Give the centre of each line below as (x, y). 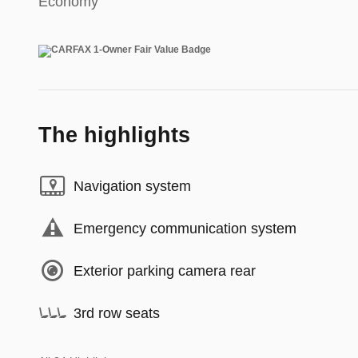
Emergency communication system (185, 228)
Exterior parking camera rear (165, 270)
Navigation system (132, 186)
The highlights (114, 135)
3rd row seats (117, 313)
